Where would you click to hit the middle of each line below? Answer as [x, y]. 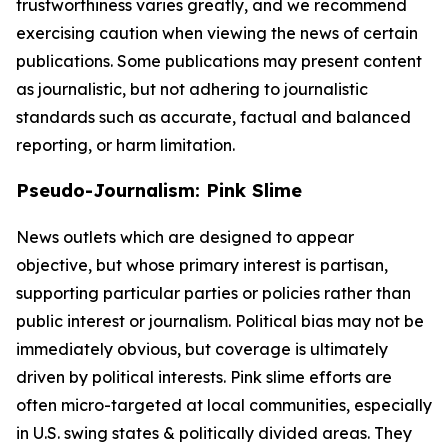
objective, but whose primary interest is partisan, [202, 265]
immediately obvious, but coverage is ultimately [202, 349]
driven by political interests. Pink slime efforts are [204, 377]
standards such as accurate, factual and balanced [213, 117]
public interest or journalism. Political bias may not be [220, 321]
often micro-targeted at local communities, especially [224, 405]
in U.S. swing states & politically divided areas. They [214, 433]
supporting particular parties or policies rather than [213, 293]
